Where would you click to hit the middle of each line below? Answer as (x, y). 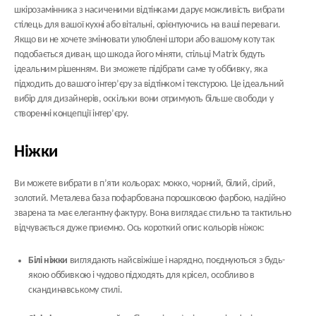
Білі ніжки (49, 261)
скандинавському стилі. (75, 290)
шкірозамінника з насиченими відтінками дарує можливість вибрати (150, 10)
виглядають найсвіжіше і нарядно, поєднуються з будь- (177, 261)
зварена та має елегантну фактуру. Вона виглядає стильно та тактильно (153, 213)
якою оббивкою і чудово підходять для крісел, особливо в (142, 275)
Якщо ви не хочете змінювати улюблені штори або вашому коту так (145, 40)
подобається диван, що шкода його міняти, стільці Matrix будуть (140, 55)
